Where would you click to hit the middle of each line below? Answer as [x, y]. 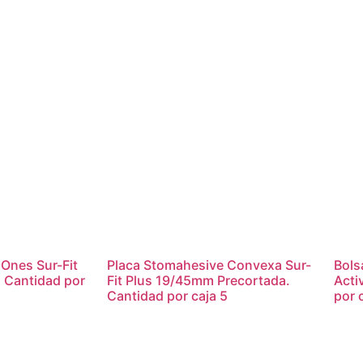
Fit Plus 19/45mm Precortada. [199, 280]
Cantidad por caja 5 [167, 295]
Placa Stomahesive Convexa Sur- [209, 265]
